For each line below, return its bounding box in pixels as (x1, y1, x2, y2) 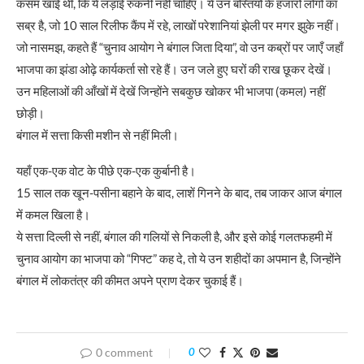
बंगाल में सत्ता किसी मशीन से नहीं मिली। (16, 127, 179, 142)
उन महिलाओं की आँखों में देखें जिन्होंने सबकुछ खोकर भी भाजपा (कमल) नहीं (16, 83, 325, 98)
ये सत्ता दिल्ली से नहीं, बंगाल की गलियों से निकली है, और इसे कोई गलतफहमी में (16, 228, 332, 244)
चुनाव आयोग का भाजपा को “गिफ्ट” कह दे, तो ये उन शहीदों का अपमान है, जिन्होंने (16, 250, 341, 266)
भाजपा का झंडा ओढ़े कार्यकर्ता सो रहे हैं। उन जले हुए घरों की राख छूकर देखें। (16, 61, 332, 76)
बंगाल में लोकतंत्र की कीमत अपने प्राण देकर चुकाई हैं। (16, 272, 244, 288)
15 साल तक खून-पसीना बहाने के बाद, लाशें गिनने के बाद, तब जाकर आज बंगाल (16, 184, 342, 200)
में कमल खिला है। (16, 206, 90, 222)
